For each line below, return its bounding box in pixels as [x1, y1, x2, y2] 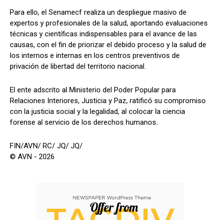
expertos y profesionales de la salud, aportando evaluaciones [10, 18, 208, 27]
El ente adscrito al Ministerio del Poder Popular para [10, 85, 176, 94]
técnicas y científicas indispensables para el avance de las [10, 29, 197, 38]
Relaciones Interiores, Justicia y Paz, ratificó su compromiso [10, 96, 206, 105]
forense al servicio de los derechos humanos [10, 117, 156, 127]
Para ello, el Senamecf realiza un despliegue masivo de [10, 7, 187, 17]
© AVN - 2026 [10, 152, 55, 161]
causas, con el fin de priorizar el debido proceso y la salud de [10, 40, 206, 49]
